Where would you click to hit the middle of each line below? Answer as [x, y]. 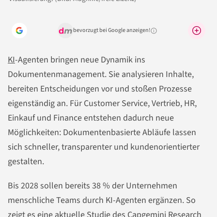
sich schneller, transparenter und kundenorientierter [104, 147]
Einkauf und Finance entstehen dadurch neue [91, 118]
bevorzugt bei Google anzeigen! [112, 31]
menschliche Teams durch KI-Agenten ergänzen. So [102, 201]
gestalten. [26, 162]
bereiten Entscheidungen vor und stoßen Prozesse [100, 89]
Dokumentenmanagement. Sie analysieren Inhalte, [101, 75]
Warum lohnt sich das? [175, 33]
